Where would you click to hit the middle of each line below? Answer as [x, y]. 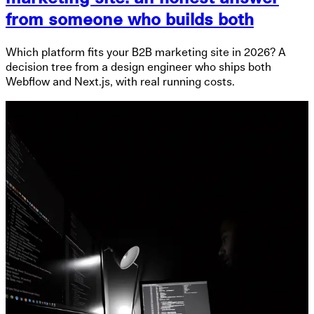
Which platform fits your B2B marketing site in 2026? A [146, 52]
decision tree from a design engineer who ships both [138, 67]
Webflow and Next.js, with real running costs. [120, 82]
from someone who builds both [130, 20]
